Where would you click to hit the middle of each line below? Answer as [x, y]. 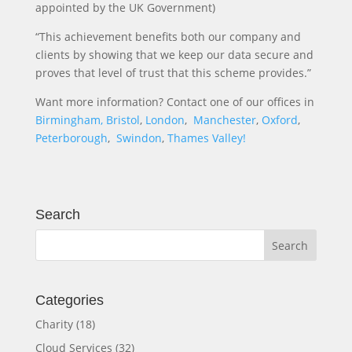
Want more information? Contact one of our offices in [174, 102]
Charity [54, 324]
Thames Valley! [206, 138]
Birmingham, [69, 120]
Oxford [279, 120]
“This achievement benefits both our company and [168, 37]
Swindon [139, 138]
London [165, 120]
